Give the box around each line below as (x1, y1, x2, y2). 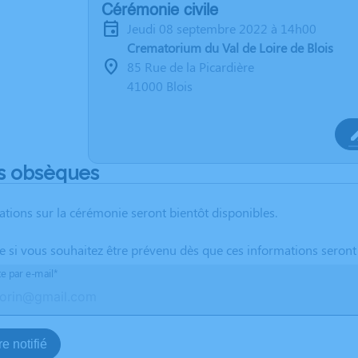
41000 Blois (127, 78, 193, 94)
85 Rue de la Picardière (127, 58, 254, 75)
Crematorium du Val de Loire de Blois (127, 39, 333, 56)
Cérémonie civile (101, 3, 218, 19)
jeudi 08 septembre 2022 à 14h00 (132, 20, 316, 37)
